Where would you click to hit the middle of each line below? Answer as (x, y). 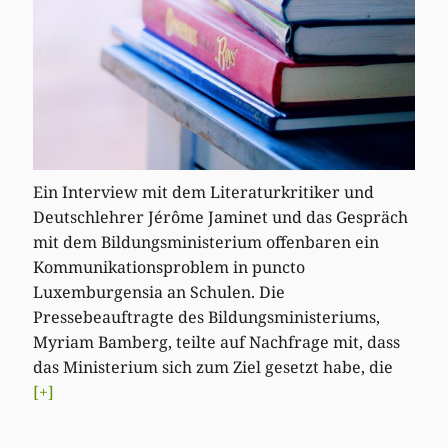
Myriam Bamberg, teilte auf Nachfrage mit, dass (217, 342)
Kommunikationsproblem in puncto (169, 267)
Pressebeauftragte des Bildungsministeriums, (207, 317)
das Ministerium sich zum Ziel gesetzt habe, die (213, 367)
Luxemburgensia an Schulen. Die (159, 292)
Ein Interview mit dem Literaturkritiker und (204, 192)
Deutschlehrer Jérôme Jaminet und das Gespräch (221, 217)
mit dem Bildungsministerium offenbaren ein (206, 242)
